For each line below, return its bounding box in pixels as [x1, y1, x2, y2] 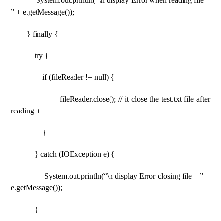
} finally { [11, 30, 59, 38]
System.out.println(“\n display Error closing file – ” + [11, 172, 210, 180]
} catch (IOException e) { [11, 150, 115, 158]
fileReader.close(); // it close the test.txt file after [11, 95, 210, 103]
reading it [11, 107, 40, 115]
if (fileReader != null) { [11, 73, 115, 81]
